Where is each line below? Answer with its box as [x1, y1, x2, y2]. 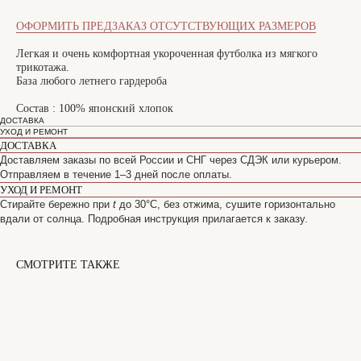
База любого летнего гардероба [16, 75, 167, 88]
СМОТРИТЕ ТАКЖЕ [16, 259, 120, 272]
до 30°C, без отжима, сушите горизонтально [116, 198, 335, 211]
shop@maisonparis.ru [12, 340, 95, 351]
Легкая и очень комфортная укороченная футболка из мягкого [16, 48, 317, 60]
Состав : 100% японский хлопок [16, 102, 173, 115]
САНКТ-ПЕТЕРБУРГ [12, 309, 95, 320]
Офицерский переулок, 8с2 [12, 330, 121, 340]
